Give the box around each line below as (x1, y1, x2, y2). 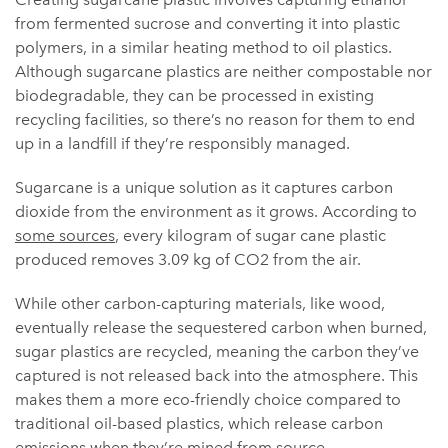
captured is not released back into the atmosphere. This (15, 366, 418, 386)
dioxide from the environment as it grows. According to (15, 202, 417, 222)
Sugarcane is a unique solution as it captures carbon (15, 178, 393, 198)
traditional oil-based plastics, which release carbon (15, 414, 383, 434)
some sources (15, 226, 115, 246)
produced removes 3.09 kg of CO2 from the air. (15, 250, 361, 270)
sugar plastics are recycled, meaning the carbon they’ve (15, 342, 419, 362)
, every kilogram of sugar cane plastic (115, 226, 386, 246)
